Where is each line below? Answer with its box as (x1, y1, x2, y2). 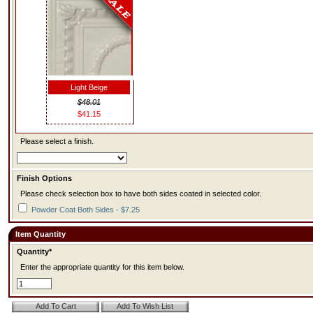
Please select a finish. (20, 137, 94, 145)
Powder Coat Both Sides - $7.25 (29, 205, 140, 214)
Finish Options (17, 174, 72, 182)
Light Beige (70, 83, 108, 92)
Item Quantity (15, 230, 66, 238)
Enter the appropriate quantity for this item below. (20, 263, 184, 271)
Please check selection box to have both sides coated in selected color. (20, 189, 261, 198)
